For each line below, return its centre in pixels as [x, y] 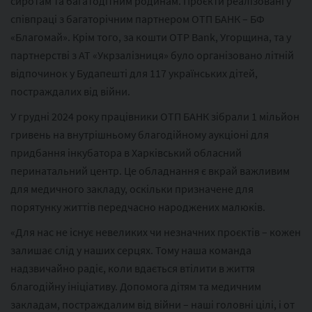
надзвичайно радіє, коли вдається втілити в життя [133, 268]
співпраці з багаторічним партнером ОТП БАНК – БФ [138, 18]
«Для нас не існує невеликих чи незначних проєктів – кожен [156, 232]
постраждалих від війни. [70, 91]
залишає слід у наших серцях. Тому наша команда [131, 250]
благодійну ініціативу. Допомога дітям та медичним [136, 286]
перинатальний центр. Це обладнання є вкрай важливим [150, 170]
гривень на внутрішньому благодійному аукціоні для [140, 134]
